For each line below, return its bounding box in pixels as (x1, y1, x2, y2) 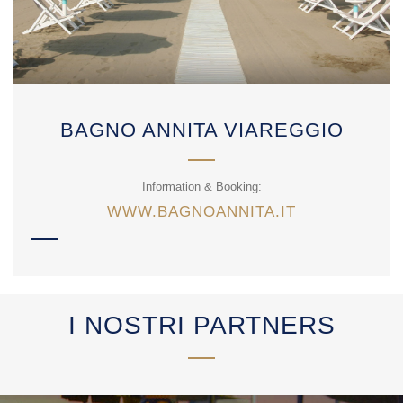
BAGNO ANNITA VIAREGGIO (59, 119, 344, 141)
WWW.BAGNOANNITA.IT (107, 203, 296, 220)
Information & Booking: (141, 180, 262, 193)
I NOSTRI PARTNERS (67, 311, 336, 339)
